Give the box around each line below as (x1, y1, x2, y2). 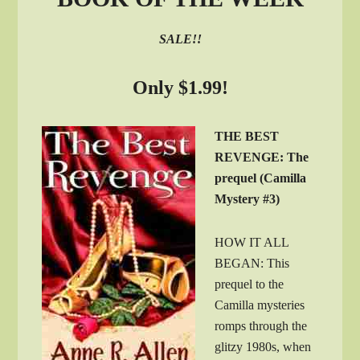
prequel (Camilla (215, 170, 307, 185)
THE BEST (215, 129, 280, 143)
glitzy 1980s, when (215, 339, 312, 354)
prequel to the (215, 276, 284, 291)
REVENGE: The (215, 149, 309, 164)
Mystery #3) (215, 191, 284, 206)
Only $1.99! (132, 76, 228, 98)
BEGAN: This (215, 256, 290, 270)
